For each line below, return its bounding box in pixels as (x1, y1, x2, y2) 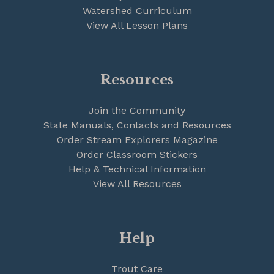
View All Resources (92, 178, 182, 190)
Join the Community (89, 105, 185, 117)
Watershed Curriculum (82, 5, 192, 17)
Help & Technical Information (68, 163, 206, 176)
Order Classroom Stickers (76, 149, 198, 161)
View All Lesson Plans (86, 20, 188, 32)
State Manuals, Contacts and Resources (43, 119, 231, 131)
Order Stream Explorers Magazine (56, 134, 218, 146)
